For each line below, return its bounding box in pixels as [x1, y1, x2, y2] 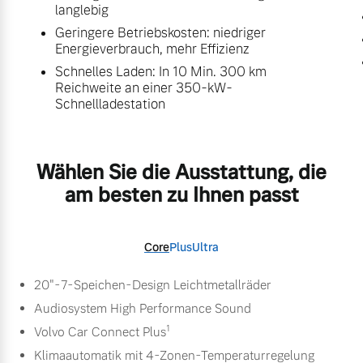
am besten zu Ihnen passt [64, 182, 299, 208]
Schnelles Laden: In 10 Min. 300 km [55, 63, 267, 81]
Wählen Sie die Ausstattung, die [36, 160, 327, 186]
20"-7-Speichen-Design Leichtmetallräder [34, 277, 271, 293]
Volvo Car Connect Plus [34, 324, 166, 340]
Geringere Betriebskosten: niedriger [55, 24, 266, 42]
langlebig [55, 2, 109, 19]
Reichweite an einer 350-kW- [55, 79, 233, 97]
